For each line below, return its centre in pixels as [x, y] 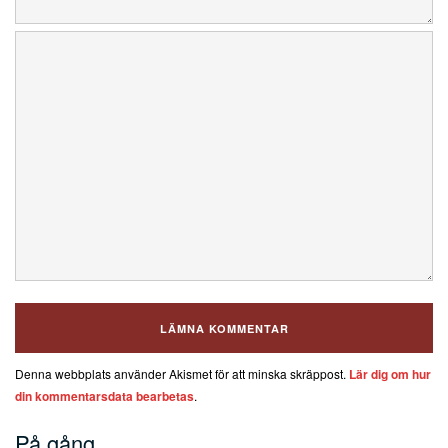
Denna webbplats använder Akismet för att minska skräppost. [182, 373]
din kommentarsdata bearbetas [104, 395]
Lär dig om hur [390, 373]
